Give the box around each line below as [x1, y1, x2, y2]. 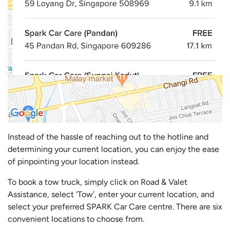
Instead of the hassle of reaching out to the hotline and [8, 132, 208, 142]
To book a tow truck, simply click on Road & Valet [8, 177, 187, 187]
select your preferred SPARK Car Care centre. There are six [8, 202, 222, 212]
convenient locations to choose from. [8, 214, 144, 224]
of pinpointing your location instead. [8, 157, 139, 167]
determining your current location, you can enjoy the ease [8, 144, 219, 155]
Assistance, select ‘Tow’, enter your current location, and [8, 189, 214, 200]
